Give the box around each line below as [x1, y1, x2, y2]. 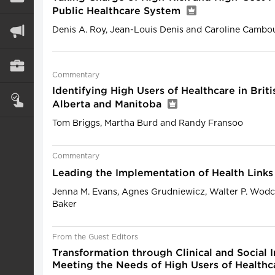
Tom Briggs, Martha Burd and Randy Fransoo [52, 119, 243, 128]
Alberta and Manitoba [52, 100, 165, 109]
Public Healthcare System [52, 7, 184, 16]
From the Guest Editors [52, 233, 138, 241]
